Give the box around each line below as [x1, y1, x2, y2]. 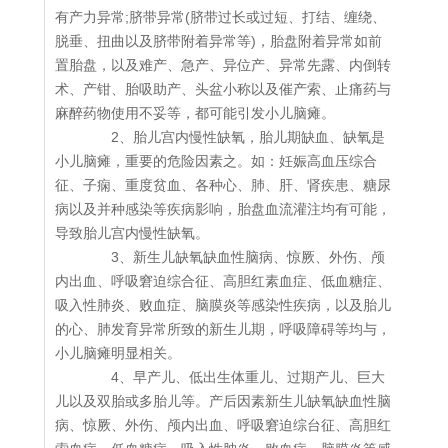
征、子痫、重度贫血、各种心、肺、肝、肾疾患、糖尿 [55, 177, 391, 194]
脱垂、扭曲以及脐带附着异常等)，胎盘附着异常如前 [55, 33, 382, 50]
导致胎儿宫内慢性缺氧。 [55, 225, 209, 242]
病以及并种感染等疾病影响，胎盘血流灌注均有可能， [55, 201, 391, 218]
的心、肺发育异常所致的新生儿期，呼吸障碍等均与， [55, 321, 391, 338]
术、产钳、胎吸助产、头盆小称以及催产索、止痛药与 [55, 81, 391, 98]
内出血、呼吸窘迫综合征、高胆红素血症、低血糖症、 [55, 273, 391, 290]
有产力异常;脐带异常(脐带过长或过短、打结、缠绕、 [55, 9, 386, 26]
